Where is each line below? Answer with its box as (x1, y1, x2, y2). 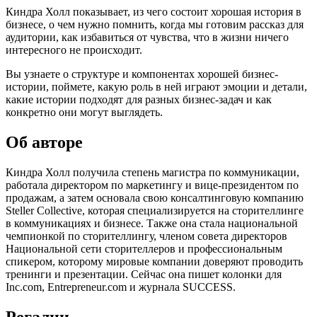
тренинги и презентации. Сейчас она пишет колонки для (6, 267, 282, 280)
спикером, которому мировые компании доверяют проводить (6, 255, 303, 267)
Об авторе (6, 132, 83, 151)
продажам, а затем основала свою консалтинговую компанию (6, 191, 304, 204)
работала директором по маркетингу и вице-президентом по (6, 178, 299, 191)
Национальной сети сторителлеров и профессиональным (6, 242, 282, 255)
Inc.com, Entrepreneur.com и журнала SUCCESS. (6, 280, 236, 293)
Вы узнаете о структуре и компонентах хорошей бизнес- (6, 68, 278, 81)
